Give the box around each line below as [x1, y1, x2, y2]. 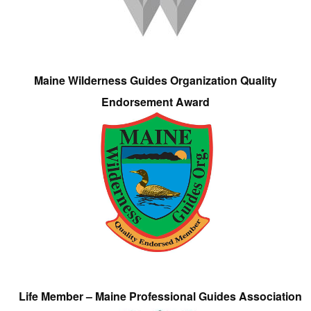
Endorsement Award [101, 93, 210, 110]
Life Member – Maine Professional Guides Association [18, 287, 302, 304]
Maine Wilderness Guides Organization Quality [34, 72, 277, 88]
